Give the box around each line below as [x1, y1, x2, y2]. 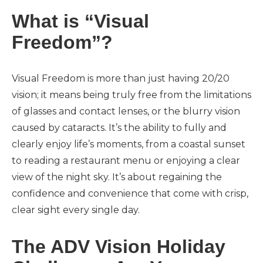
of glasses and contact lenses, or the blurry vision [12, 106, 240, 117]
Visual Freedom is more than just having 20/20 [12, 73, 230, 84]
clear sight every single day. [12, 204, 142, 215]
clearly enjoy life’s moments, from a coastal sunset [12, 139, 245, 150]
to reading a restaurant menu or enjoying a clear [12, 155, 240, 166]
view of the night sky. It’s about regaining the [12, 171, 222, 183]
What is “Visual [12, 11, 149, 32]
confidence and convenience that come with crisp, [12, 188, 248, 199]
